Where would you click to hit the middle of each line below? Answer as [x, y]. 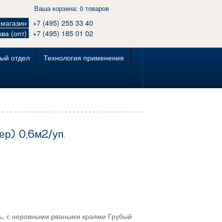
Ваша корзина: [57, 8]
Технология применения [83, 57]
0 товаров [94, 8]
